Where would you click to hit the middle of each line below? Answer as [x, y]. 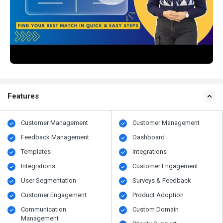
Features [23, 96]
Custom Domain [156, 210]
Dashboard [149, 137]
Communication [44, 210]
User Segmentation [49, 181]
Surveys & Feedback [162, 181]
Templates [36, 152]
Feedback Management [55, 137]
